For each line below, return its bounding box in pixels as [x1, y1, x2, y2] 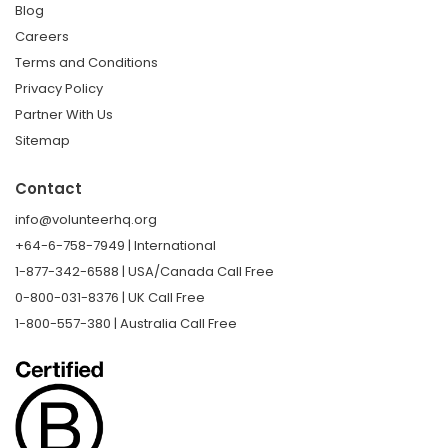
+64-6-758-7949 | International [15, 235, 216, 255]
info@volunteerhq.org [15, 209, 157, 229]
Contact [15, 177, 82, 199]
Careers [15, 26, 69, 46]
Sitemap [15, 130, 70, 150]
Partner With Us [15, 104, 113, 124]
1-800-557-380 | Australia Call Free [15, 313, 237, 333]
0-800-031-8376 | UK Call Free [15, 287, 205, 307]
